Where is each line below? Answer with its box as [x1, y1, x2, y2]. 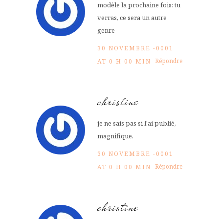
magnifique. [97, 131, 133, 140]
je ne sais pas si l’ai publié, [97, 118, 176, 128]
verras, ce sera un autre [97, 13, 167, 22]
